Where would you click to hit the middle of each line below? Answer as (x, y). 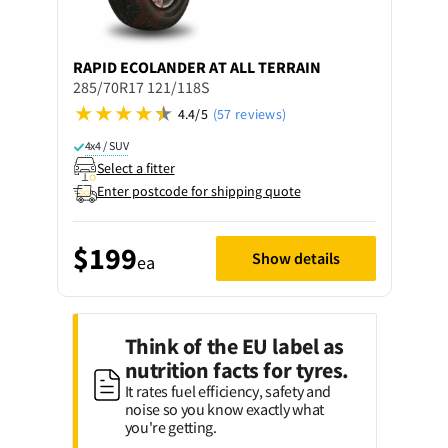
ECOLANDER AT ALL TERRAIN (220, 66)
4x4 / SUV (106, 145)
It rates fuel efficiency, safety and (227, 390)
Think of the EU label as (234, 345)
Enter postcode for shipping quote (198, 190)
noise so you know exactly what (224, 408)
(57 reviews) (249, 113)
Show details (295, 258)
